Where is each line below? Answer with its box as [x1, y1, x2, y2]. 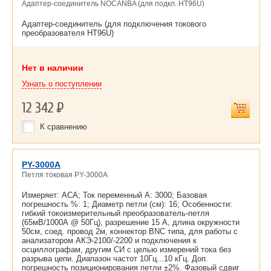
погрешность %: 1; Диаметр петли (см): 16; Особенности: [22, 200, 232, 209]
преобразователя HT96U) [22, 28, 114, 38]
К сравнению [40, 122, 87, 131]
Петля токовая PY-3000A [22, 171, 108, 179]
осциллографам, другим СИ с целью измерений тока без [22, 245, 231, 254]
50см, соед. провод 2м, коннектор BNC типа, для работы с [22, 227, 238, 236]
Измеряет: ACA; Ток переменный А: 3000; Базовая [22, 191, 207, 200]
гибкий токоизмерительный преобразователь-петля [22, 209, 209, 218]
